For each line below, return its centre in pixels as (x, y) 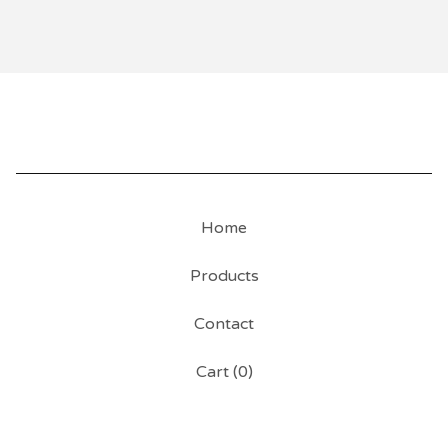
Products (224, 276)
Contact (224, 324)
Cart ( (216, 372)
